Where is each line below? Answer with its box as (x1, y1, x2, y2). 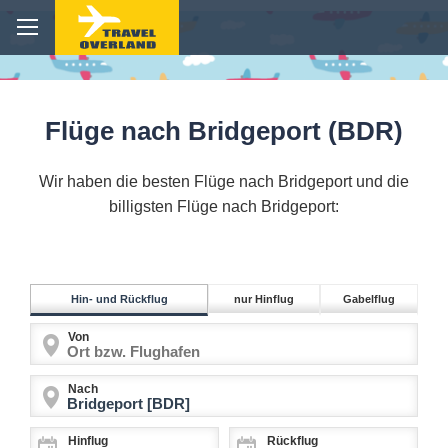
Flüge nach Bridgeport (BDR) (45, 116, 403, 147)
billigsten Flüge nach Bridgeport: (109, 198, 339, 216)
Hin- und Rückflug (70, 293, 168, 306)
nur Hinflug (234, 293, 294, 306)
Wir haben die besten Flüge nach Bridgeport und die (39, 173, 409, 191)
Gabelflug (343, 293, 395, 306)
